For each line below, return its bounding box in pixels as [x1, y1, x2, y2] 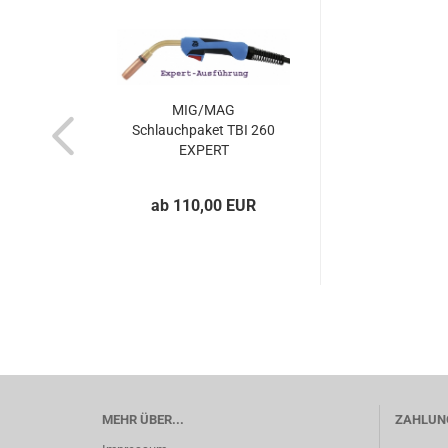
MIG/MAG [172, 102, 235, 118]
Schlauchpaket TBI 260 [132, 122, 275, 138]
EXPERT [178, 142, 229, 158]
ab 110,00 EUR [151, 196, 256, 215]
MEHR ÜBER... [102, 412, 184, 427]
